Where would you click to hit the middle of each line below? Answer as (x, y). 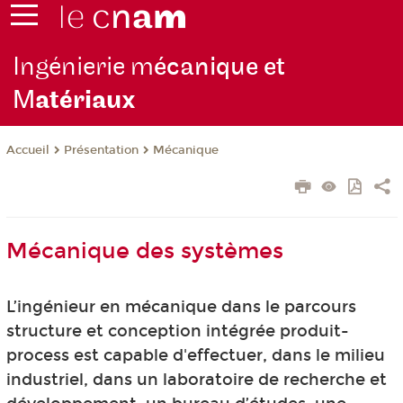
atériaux (86, 101)
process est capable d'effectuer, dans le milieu (195, 356)
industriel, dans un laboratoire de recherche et (196, 380)
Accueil (27, 151)
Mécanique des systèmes (144, 251)
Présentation (101, 151)
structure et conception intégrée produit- (177, 331)
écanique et (220, 67)
